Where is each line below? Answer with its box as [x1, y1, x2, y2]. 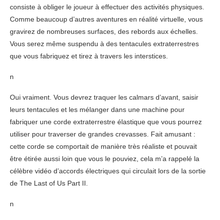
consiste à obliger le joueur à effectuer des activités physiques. [10, 2, 204, 11]
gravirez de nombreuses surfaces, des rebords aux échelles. [10, 27, 198, 35]
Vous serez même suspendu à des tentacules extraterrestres [10, 39, 199, 48]
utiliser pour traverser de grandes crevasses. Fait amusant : [10, 130, 195, 138]
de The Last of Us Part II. [10, 179, 88, 187]
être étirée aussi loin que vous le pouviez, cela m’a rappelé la [10, 154, 199, 163]
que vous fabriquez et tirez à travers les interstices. [10, 52, 168, 60]
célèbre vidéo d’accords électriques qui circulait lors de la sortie [10, 166, 206, 175]
